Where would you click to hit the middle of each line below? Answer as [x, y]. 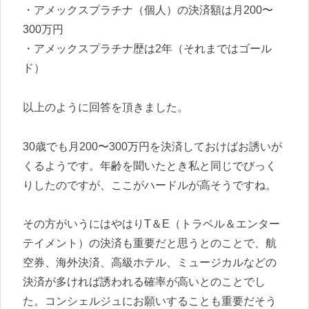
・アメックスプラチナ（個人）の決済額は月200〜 [148, 10]
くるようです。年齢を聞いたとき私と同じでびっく [150, 166]
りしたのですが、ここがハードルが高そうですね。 [150, 185]
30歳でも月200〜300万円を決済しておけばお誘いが [152, 146]
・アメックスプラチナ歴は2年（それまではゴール [147, 49]
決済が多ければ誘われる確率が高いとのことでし [144, 282]
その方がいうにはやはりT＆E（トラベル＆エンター [151, 224]
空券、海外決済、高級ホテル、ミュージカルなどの [150, 263]
